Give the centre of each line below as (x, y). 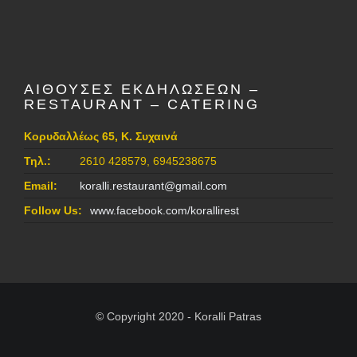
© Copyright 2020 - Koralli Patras (178, 316)
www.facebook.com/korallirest (165, 210)
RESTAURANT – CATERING (142, 104)
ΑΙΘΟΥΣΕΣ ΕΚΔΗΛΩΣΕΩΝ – (142, 89)
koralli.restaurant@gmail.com (153, 186)
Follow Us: (53, 210)
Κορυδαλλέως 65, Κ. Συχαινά (101, 136)
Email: (42, 186)
